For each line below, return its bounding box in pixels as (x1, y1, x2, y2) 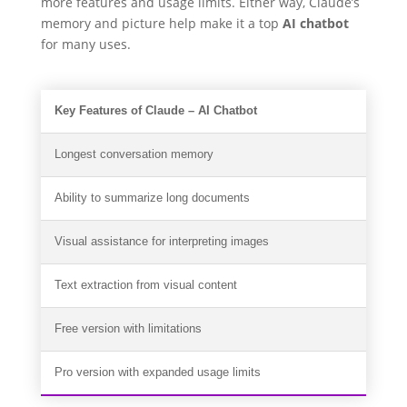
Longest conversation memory (54, 148, 213, 162)
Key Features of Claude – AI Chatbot (54, 104, 257, 118)
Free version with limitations (54, 323, 202, 336)
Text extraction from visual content (54, 279, 237, 293)
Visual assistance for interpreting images (54, 235, 269, 249)
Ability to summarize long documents (54, 192, 250, 205)
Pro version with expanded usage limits (54, 366, 261, 380)
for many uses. (40, 35, 131, 54)
